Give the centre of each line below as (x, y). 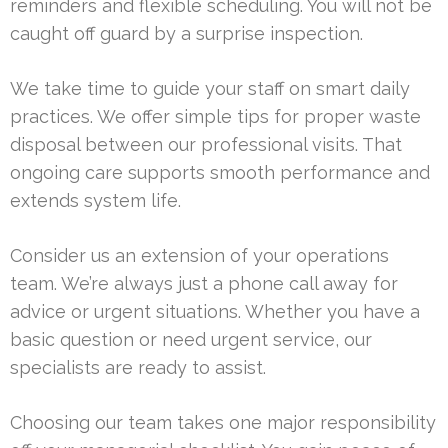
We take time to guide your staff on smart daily (210, 89)
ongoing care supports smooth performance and (220, 173)
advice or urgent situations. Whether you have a (215, 312)
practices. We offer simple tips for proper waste (215, 117)
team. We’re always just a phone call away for (204, 284)
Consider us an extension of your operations (199, 256)
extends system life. (95, 201)
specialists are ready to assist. (138, 368)
